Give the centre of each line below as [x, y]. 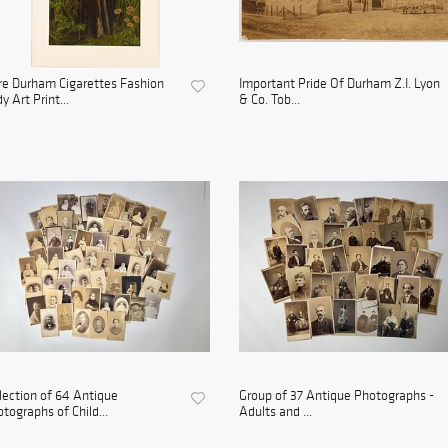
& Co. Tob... [269, 100]
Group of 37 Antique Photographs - [336, 396]
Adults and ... [275, 412]
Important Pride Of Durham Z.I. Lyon [339, 84]
